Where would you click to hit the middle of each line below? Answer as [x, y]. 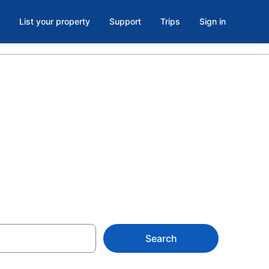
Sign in [213, 21]
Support [125, 21]
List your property [55, 21]
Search [161, 238]
